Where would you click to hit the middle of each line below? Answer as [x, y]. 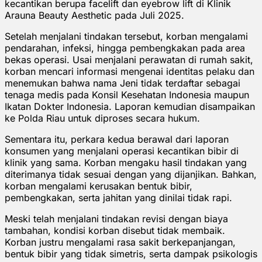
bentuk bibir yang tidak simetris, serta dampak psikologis [131, 254]
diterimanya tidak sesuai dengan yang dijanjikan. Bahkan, [131, 174]
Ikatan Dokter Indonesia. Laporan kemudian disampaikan [130, 106]
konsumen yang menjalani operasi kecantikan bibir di [122, 151]
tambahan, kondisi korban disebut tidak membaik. [115, 230]
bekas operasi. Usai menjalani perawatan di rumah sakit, [129, 59]
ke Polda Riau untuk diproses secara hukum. [102, 118]
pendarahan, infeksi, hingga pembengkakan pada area [125, 48]
